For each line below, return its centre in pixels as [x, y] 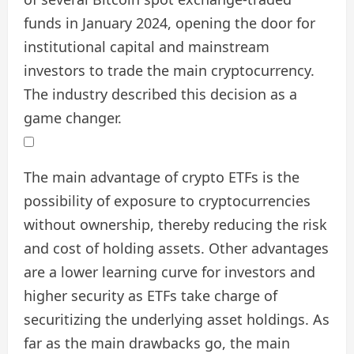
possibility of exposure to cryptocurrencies [167, 200]
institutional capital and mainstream [147, 46]
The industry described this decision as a [160, 94]
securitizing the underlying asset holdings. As [177, 319]
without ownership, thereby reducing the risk [175, 224]
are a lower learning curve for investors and [169, 271]
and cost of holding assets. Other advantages [176, 248]
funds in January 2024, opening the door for [169, 23]
